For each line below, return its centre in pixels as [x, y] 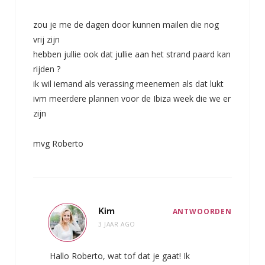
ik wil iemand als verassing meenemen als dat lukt [128, 84]
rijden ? [47, 69]
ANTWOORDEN [202, 212]
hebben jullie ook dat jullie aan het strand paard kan [132, 54]
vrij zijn [46, 40]
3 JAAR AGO [117, 224]
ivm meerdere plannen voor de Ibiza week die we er [132, 99]
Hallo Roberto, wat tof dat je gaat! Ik [120, 256]
